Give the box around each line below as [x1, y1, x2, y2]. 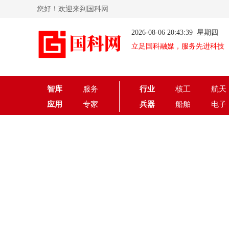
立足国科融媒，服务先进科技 [131, 42, 224, 50]
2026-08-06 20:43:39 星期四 [131, 29, 218, 36]
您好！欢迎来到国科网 [37, 5, 108, 13]
